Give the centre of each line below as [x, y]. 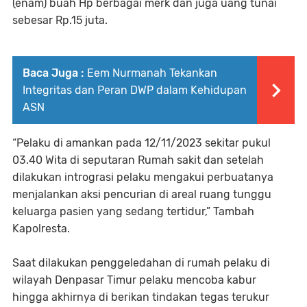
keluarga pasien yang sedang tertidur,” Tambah [133, 211]
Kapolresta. [41, 228]
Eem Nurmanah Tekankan [152, 73]
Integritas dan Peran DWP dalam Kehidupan [135, 90]
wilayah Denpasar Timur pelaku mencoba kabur [134, 280]
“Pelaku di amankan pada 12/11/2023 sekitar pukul [142, 143]
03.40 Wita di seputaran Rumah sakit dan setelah [138, 160]
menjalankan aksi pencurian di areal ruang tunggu [142, 194]
